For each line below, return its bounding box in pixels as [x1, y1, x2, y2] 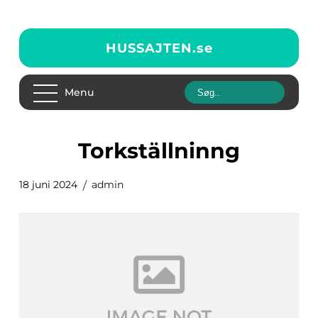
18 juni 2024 [19, 178, 77, 191]
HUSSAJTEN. [105, 40, 197, 56]
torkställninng [90, 138, 240, 164]
